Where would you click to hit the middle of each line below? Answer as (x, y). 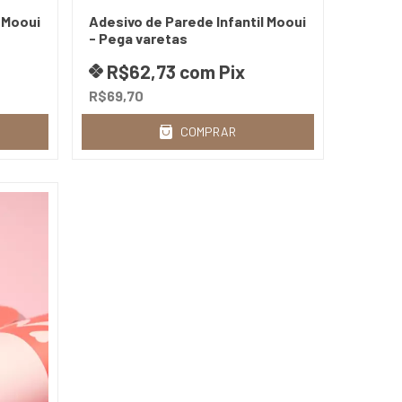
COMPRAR (209, 131)
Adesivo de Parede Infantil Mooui (197, 21)
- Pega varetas (138, 38)
